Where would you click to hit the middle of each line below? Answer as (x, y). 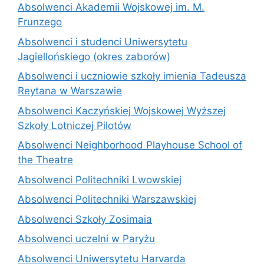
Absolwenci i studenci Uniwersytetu (103, 42)
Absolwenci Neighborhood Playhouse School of (130, 145)
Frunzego (40, 22)
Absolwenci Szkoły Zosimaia (85, 219)
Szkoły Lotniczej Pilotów (75, 125)
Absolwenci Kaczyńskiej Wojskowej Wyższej (122, 110)
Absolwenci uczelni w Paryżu (86, 239)
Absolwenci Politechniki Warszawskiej (107, 199)
